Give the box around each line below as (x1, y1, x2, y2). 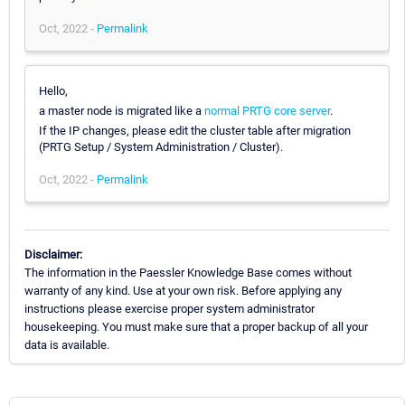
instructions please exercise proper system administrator (24, 301, 315, 316)
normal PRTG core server (204, 103, 330, 118)
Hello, (39, 83, 68, 98)
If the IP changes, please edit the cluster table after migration (39, 123, 351, 137)
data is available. (24, 337, 109, 352)
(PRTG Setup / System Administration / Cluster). (39, 139, 283, 154)
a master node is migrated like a (39, 103, 204, 118)
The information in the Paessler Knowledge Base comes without (24, 265, 352, 279)
